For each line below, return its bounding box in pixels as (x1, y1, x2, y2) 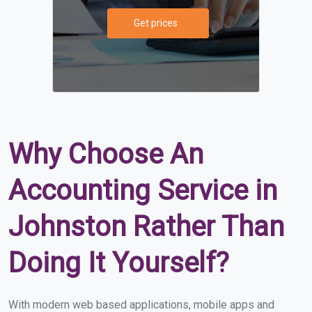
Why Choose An (8, 137, 203, 171)
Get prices (134, 17, 178, 29)
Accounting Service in (8, 173, 277, 207)
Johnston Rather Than (8, 210, 284, 243)
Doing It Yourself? (8, 246, 229, 279)
